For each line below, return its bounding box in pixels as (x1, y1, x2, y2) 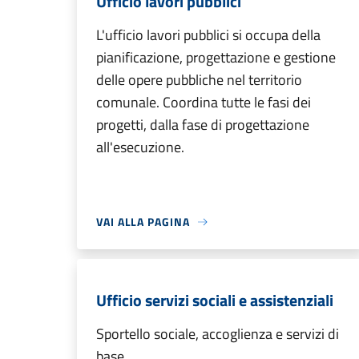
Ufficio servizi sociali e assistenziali (96, 288, 333, 313)
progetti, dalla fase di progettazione (96, 114, 309, 135)
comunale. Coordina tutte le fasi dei (96, 91, 311, 113)
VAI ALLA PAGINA (96, 213, 190, 230)
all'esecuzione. (96, 136, 184, 158)
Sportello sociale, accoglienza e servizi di (96, 323, 339, 345)
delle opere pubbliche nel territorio (96, 69, 302, 91)
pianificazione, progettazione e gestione (96, 46, 336, 68)
